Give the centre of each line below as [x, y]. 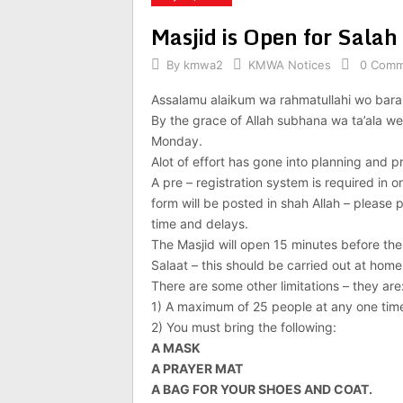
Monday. [177, 141]
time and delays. [200, 224]
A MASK [176, 348]
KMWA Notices [290, 65]
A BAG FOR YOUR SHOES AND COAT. [262, 389]
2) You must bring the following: [244, 327]
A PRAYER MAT [197, 368]
